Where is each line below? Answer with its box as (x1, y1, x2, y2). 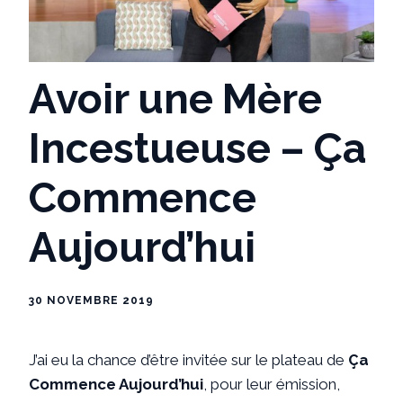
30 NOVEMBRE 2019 (29, 293, 154, 307)
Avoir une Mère (29, 74, 322, 123)
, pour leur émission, (203, 374, 340, 393)
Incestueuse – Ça (29, 123, 366, 173)
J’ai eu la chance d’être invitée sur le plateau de (29, 350, 348, 369)
